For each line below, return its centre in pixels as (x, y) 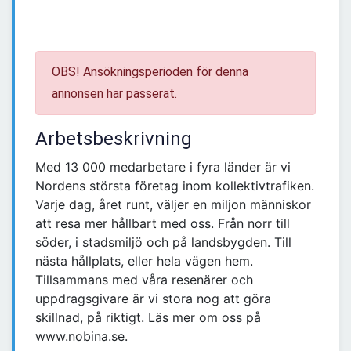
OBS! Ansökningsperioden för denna (150, 72)
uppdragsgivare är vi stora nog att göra (153, 299)
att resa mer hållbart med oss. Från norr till (163, 224)
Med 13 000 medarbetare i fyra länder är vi (163, 167)
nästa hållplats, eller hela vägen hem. (144, 261)
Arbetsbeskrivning (114, 139)
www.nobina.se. (81, 337)
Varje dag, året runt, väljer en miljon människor (173, 205)
